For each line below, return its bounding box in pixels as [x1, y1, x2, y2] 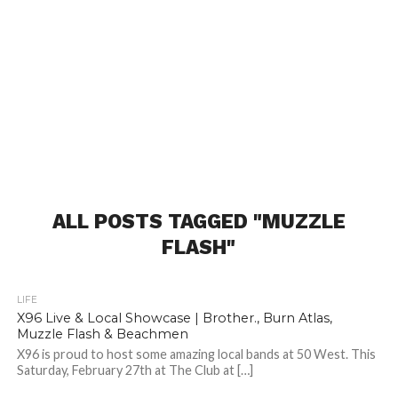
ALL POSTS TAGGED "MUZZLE [52, 210, 346, 234]
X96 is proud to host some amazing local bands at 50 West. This [16, 346, 376, 362]
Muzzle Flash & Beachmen [16, 326, 188, 343]
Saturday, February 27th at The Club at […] [16, 362, 253, 378]
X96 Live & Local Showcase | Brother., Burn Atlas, [16, 310, 332, 327]
